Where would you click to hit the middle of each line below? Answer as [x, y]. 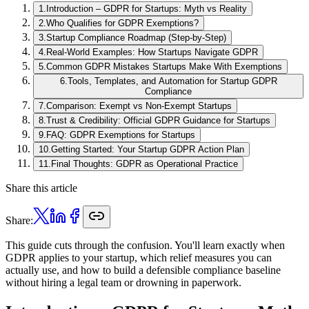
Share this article [41, 188]
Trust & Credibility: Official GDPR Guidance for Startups [158, 120]
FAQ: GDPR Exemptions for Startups [121, 134]
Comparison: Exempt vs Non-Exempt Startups [139, 106]
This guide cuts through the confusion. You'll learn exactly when [145, 245]
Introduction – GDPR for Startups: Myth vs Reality [147, 8]
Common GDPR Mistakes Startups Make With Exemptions [164, 66]
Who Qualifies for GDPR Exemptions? [122, 23]
